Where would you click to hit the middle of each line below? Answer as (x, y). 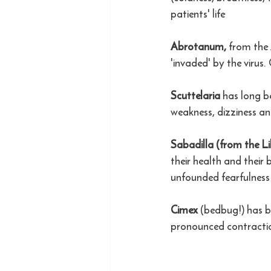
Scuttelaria (195, 95)
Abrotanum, (200, 46)
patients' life (198, 14)
